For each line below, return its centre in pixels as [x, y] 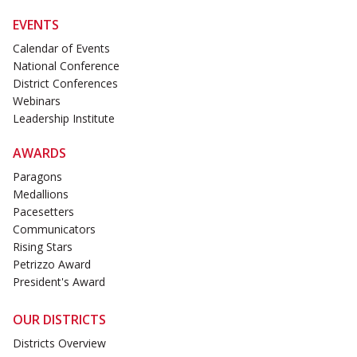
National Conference [66, 65]
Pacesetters [43, 212]
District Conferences [65, 83]
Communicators [54, 229]
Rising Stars [43, 247]
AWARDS [39, 153]
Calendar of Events [61, 48]
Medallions [41, 194]
